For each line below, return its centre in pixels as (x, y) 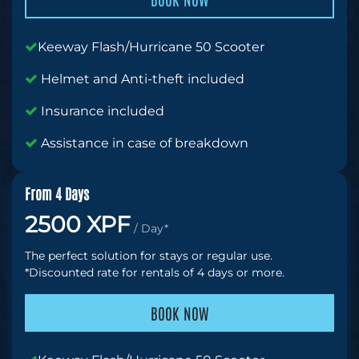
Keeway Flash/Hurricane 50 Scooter (151, 47)
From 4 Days (57, 194)
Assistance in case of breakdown (143, 143)
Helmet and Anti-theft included (141, 79)
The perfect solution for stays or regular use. (149, 256)
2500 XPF (78, 225)
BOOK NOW (179, 313)
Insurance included (101, 111)
